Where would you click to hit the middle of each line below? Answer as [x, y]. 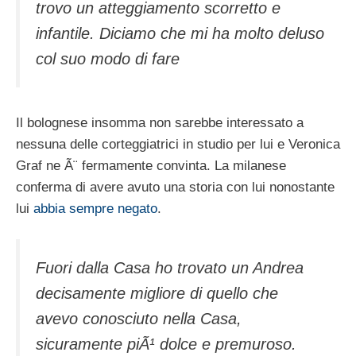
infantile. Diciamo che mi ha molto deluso [180, 34]
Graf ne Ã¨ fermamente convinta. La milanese [151, 165]
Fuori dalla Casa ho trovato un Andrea [170, 268]
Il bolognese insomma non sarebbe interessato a [160, 122]
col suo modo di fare [108, 59]
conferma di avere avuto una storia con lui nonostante [175, 187]
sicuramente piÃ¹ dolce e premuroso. [166, 344]
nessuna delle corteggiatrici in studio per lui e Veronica [178, 144]
